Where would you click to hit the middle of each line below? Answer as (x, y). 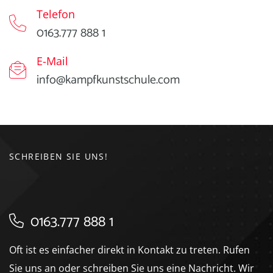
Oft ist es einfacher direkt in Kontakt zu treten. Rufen (129, 250)
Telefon (56, 14)
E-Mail (52, 61)
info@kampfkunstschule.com (108, 80)
